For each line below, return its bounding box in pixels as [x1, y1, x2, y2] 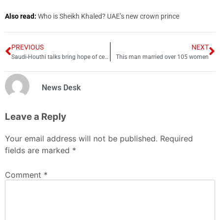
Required [160, 134, 193, 144]
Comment [5, 169, 44, 180]
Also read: [5, 12, 38, 20]
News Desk [42, 83, 81, 93]
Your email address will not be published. [5, 134, 158, 144]
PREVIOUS [11, 43, 44, 51]
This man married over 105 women [116, 53, 209, 60]
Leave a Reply [5, 110, 66, 122]
